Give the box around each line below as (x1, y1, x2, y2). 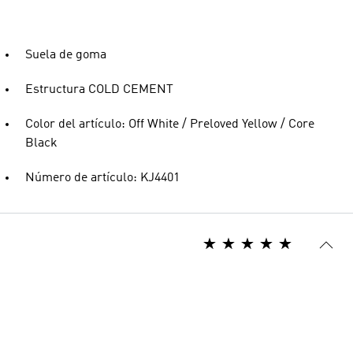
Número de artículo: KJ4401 (25, 172, 180, 184)
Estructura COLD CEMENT (25, 84, 173, 96)
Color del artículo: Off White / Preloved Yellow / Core (25, 118, 314, 131)
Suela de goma (25, 49, 106, 61)
